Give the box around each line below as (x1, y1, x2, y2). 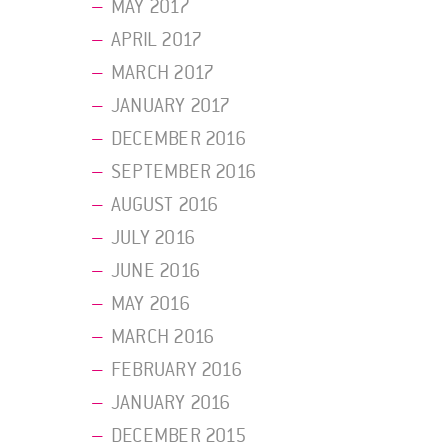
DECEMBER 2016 (111, 127, 246, 152)
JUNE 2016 (111, 259, 200, 284)
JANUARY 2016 (111, 391, 231, 416)
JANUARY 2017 (111, 94, 231, 119)
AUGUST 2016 (111, 193, 219, 218)
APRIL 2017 (111, 28, 203, 53)
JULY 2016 (111, 226, 195, 251)
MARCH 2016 (111, 325, 215, 350)
